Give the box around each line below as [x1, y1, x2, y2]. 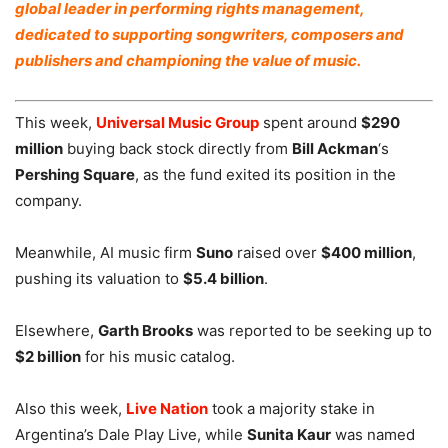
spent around [259, 112, 361, 132]
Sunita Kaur [247, 424, 331, 444]
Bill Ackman [292, 138, 378, 158]
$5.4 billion [183, 268, 264, 288]
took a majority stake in [208, 398, 375, 418]
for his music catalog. [81, 346, 235, 366]
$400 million [321, 242, 412, 262]
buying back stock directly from [63, 138, 292, 158]
